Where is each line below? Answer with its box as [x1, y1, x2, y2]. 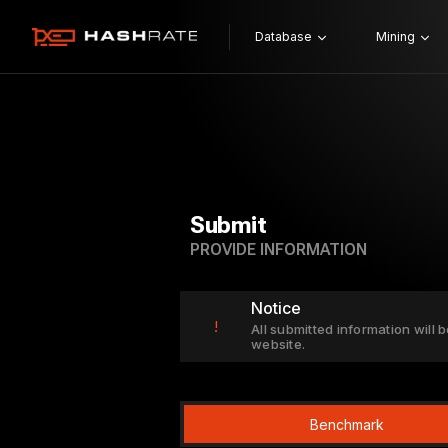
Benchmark [309, 415, 384, 433]
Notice [251, 298, 301, 318]
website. [251, 336, 306, 352]
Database [254, 29, 312, 44]
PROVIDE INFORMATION [190, 240, 367, 259]
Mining [375, 29, 415, 44]
